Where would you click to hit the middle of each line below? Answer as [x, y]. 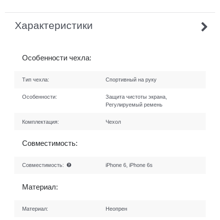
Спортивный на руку [131, 80]
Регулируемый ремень [134, 104]
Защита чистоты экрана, [137, 96]
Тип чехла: [35, 80]
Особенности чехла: [56, 57]
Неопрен [117, 208]
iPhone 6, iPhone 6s [129, 165]
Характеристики [54, 25]
